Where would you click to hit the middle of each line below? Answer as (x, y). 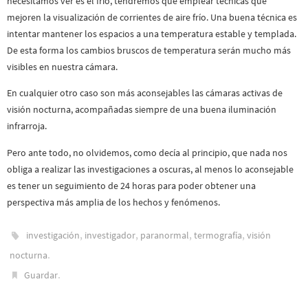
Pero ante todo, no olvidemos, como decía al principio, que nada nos (147, 152)
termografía (218, 235)
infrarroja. (27, 126)
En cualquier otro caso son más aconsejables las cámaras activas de (145, 93)
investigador (110, 235)
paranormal (165, 235)
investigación (53, 235)
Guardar (41, 275)
